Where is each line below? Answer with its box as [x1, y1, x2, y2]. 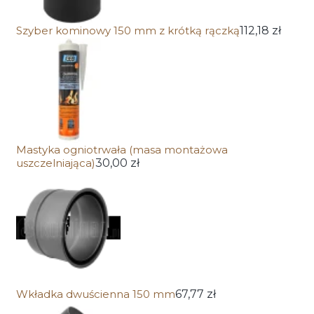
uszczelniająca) [15, 156, 95, 170]
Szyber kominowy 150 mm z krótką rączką [15, 24, 240, 38]
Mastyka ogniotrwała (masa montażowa [15, 143, 228, 157]
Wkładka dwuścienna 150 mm [15, 287, 175, 301]
